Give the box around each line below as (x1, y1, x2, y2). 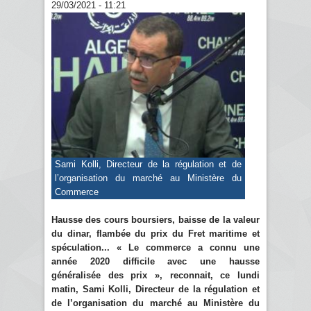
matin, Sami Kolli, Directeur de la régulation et (51, 283, 260, 294)
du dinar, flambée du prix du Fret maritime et (51, 228, 260, 239)
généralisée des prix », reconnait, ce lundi (51, 269, 260, 280)
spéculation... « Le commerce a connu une (51, 242, 260, 253)
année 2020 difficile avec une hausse (51, 255, 260, 267)
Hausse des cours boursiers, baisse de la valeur (51, 214, 260, 225)
